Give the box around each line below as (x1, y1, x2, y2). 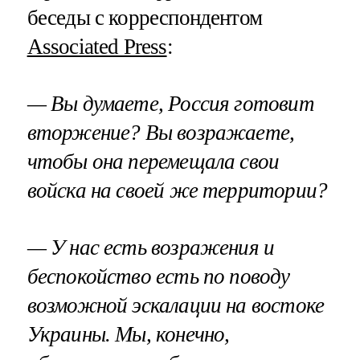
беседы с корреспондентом (27, 5, 263, 30)
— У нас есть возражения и (27, 235, 275, 260)
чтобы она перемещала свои (27, 149, 280, 174)
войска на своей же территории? (27, 178, 328, 203)
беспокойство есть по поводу (27, 264, 290, 289)
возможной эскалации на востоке (27, 293, 325, 318)
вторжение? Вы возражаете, (27, 121, 295, 145)
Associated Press (27, 34, 167, 59)
